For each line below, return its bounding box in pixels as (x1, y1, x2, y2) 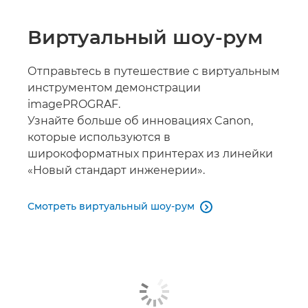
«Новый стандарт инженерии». (27, 164, 205, 177)
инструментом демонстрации (27, 81, 201, 94)
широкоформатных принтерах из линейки (27, 147, 273, 160)
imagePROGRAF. (27, 98, 120, 111)
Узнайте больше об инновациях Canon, (27, 114, 253, 127)
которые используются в (27, 131, 170, 144)
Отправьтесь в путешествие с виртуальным (27, 65, 280, 78)
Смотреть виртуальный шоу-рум (27, 200, 195, 212)
